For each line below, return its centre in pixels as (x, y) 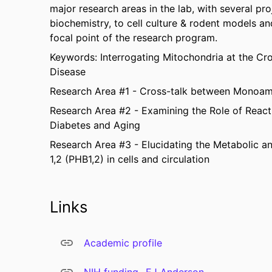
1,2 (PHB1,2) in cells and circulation (130, 159)
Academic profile (123, 243)
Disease (68, 72)
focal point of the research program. (134, 38)
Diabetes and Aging (95, 125)
